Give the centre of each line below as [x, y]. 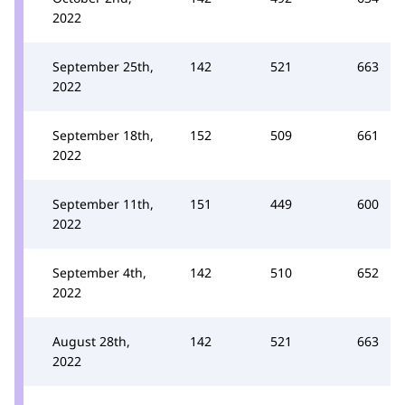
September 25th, [103, 66]
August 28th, [91, 341]
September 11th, [103, 204]
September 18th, [103, 135]
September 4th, [99, 273]
